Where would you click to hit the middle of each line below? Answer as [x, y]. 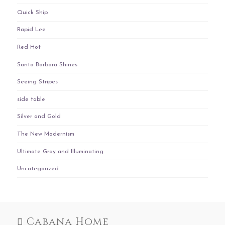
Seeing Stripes [37, 82]
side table [31, 99]
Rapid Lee [31, 30]
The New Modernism [45, 134]
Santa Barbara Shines [47, 65]
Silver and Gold [39, 117]
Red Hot [29, 47]
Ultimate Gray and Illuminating [60, 151]
